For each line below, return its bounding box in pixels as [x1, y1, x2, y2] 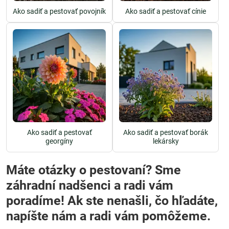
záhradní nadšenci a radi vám [6, 178, 173, 193]
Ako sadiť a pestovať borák [123, 128, 208, 136]
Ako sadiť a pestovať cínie [125, 7, 206, 15]
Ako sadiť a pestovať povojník [13, 7, 106, 15]
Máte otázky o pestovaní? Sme [6, 163, 155, 177]
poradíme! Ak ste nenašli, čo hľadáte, [6, 193, 218, 208]
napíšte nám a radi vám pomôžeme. [6, 209, 211, 223]
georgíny [45, 137, 73, 145]
